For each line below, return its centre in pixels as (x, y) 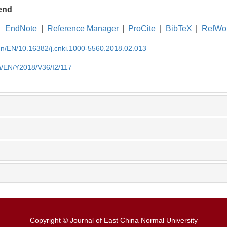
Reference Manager (83, 28)
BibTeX (179, 28)
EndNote (21, 28)
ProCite (142, 28)
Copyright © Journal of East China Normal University (113, 220)
